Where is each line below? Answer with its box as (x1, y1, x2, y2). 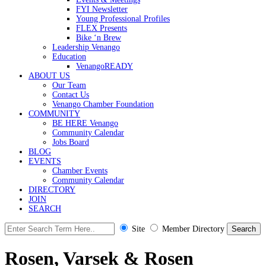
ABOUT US (28, 71, 70, 80)
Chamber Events (52, 166, 107, 175)
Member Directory (162, 224, 224, 233)
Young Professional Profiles (76, 14, 170, 23)
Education (52, 52, 86, 61)
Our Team (52, 81, 86, 90)
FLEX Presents (76, 24, 127, 33)
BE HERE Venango (52, 119, 118, 128)
